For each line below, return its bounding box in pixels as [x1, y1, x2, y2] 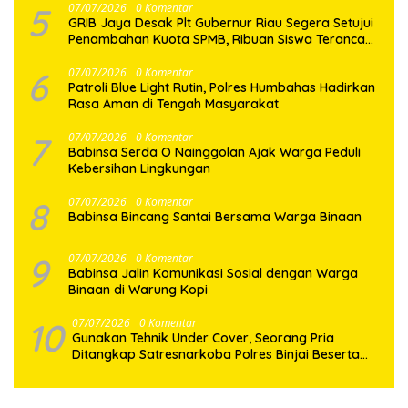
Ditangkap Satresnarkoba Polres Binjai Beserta [72, 345, 360, 362]
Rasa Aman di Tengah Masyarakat [68, 95, 279, 112]
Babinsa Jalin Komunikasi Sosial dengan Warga [68, 264, 358, 281]
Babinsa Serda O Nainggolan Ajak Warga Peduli [68, 143, 361, 160]
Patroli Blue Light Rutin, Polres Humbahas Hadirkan [68, 78, 375, 96]
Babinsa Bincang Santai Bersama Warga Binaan [68, 208, 362, 225]
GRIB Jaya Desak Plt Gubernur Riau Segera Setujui [68, 14, 373, 31]
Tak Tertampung [68, 46, 169, 64]
